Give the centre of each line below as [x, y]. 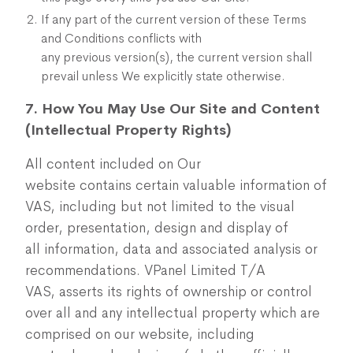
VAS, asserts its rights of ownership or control [169, 292]
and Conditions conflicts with [121, 38]
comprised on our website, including [140, 334]
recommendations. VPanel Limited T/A [145, 270]
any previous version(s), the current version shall [176, 57]
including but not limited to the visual [177, 206]
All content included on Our [113, 164]
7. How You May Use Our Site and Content [173, 109]
